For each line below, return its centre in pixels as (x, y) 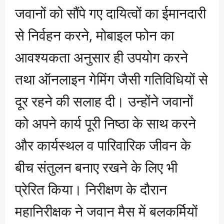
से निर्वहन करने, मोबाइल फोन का (94, 35)
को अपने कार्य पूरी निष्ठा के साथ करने (105, 123)
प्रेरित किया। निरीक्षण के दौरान (91, 189)
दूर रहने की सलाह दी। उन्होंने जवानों (104, 101)
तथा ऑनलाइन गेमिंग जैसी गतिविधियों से (111, 79)
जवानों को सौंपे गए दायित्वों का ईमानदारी (110, 13)
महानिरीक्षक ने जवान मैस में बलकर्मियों (106, 211)
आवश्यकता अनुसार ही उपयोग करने (101, 57)
